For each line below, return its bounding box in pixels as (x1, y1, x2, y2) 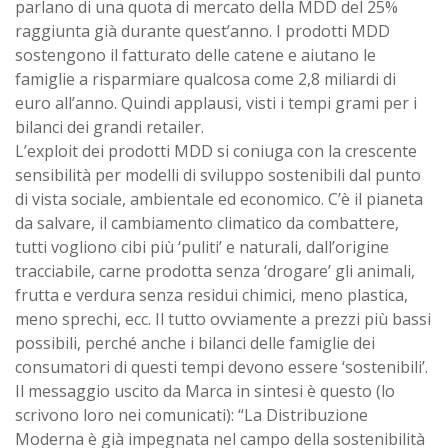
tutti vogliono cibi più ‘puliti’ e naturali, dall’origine (15, 235, 389, 258)
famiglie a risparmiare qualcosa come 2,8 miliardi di (15, 67, 396, 90)
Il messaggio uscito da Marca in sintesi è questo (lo (15, 379, 395, 402)
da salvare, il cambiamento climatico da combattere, (15, 211, 399, 234)
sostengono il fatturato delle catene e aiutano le (15, 43, 376, 66)
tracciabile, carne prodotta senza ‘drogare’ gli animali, (15, 259, 415, 282)
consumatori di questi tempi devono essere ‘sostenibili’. (15, 355, 428, 378)
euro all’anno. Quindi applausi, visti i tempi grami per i (15, 91, 417, 114)
